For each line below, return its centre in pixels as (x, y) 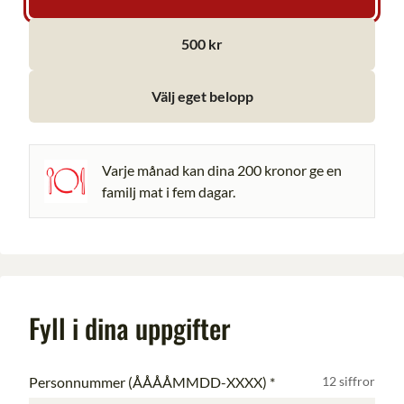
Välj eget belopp (202, 96)
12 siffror (349, 381)
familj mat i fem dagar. (169, 192)
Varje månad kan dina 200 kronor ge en (222, 170)
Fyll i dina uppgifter (130, 328)
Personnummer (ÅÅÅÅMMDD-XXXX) (148, 382)
